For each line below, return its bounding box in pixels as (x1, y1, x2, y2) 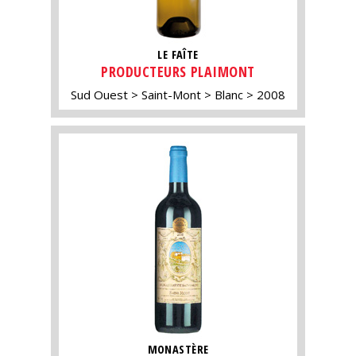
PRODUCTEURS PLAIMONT (101, 62, 255, 82)
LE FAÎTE (157, 46, 199, 62)
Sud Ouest (71, 87, 128, 103)
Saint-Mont (141, 87, 201, 103)
